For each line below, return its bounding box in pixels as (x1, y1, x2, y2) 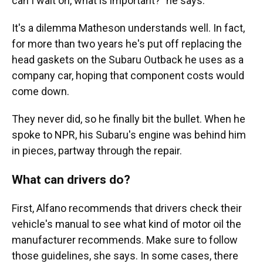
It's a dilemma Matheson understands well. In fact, (12, 22, 245, 34)
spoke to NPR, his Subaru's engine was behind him (12, 129, 246, 141)
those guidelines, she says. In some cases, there (12, 249, 238, 262)
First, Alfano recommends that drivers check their (12, 202, 242, 214)
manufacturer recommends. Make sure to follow (12, 234, 238, 246)
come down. (12, 85, 69, 97)
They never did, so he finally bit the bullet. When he (12, 113, 245, 125)
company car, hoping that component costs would (12, 69, 244, 82)
